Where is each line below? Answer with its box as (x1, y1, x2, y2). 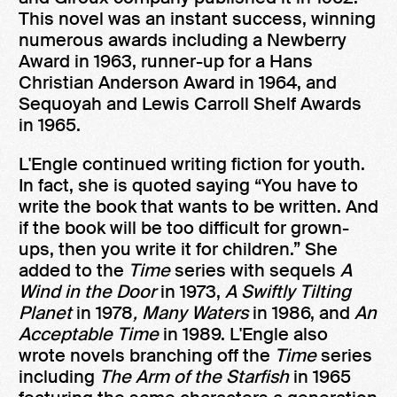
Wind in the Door (19, 279, 156, 303)
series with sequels (175, 258, 340, 282)
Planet (19, 300, 72, 324)
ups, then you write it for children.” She (19, 237, 338, 261)
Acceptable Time (19, 322, 163, 346)
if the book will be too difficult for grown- (19, 215, 349, 239)
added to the (19, 258, 128, 282)
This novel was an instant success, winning (19, 6, 376, 30)
